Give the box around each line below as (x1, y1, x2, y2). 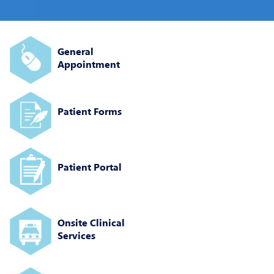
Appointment (57, 58, 120, 70)
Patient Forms (57, 105, 122, 117)
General (57, 45, 94, 57)
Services (57, 229, 95, 242)
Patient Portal (57, 161, 122, 173)
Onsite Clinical (57, 217, 125, 229)
